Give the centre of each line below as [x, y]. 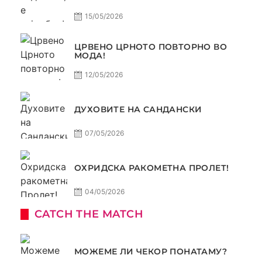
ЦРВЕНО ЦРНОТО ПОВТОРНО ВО [151, 46]
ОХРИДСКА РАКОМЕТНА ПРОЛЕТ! [152, 168]
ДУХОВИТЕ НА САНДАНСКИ [138, 110]
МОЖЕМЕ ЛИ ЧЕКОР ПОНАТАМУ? [151, 252]
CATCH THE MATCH [89, 214]
